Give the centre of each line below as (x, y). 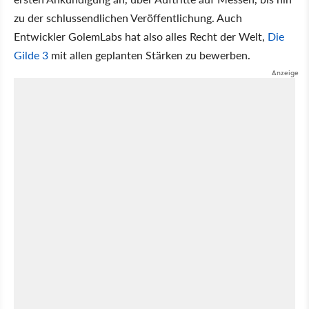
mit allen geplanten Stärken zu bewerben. (149, 54)
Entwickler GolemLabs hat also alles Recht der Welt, (141, 36)
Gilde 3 (31, 54)
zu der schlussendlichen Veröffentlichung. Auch (128, 17)
